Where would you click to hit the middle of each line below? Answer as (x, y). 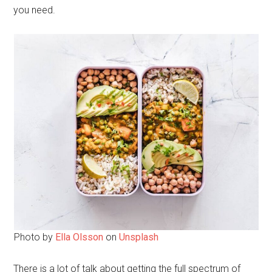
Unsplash (138, 237)
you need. (35, 10)
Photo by (34, 237)
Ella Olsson (79, 237)
